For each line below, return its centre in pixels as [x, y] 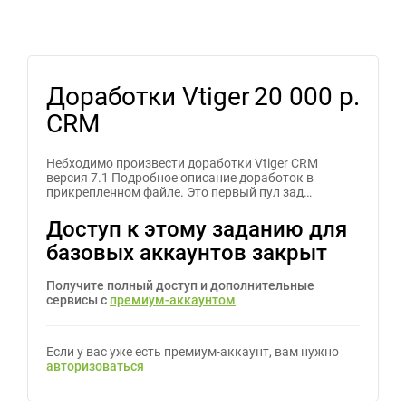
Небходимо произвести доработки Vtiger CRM [182, 163]
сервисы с [78, 300]
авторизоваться [95, 366]
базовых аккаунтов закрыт [187, 253]
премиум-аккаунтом [173, 300]
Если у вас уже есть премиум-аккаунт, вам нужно [193, 352]
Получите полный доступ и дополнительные [180, 285]
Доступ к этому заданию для [197, 229]
